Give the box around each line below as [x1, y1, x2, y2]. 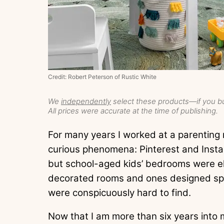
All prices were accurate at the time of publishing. [48, 105, 218, 115]
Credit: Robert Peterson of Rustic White [48, 72, 156, 80]
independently [61, 96, 111, 106]
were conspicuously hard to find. [48, 186, 191, 198]
